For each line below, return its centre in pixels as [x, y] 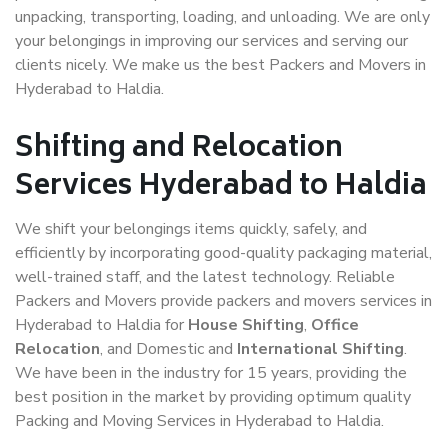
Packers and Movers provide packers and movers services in [223, 301]
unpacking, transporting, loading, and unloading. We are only [222, 17]
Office [335, 325]
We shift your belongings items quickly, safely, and [191, 229]
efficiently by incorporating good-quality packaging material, [223, 253]
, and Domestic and [168, 349]
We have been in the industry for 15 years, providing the [211, 373]
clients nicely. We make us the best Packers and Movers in [220, 65]
